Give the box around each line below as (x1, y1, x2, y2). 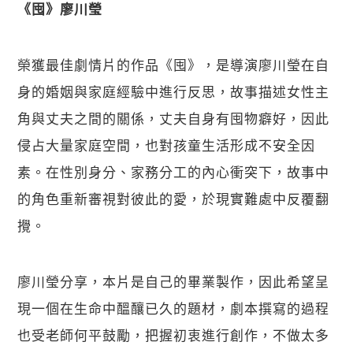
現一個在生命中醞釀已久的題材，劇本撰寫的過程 (17, 298, 330, 318)
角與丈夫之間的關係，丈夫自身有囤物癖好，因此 (17, 108, 330, 128)
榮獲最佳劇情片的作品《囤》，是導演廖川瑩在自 (17, 54, 330, 75)
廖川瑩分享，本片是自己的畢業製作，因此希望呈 (17, 271, 330, 292)
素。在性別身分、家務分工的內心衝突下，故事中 (17, 162, 330, 182)
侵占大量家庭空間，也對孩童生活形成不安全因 (17, 135, 316, 155)
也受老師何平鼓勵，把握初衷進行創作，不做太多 (17, 325, 330, 345)
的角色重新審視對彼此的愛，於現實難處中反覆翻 (17, 188, 330, 209)
